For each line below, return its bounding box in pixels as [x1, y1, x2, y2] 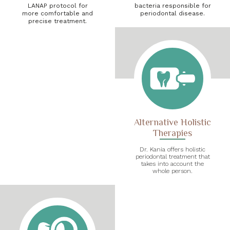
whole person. [152, 167, 193, 175]
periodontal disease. [140, 9, 205, 17]
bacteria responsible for [134, 2, 211, 9]
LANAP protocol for [27, 2, 88, 9]
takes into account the [141, 160, 204, 167]
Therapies [153, 127, 192, 138]
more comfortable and [22, 9, 93, 17]
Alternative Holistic [134, 117, 211, 127]
